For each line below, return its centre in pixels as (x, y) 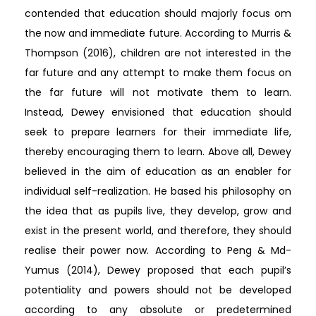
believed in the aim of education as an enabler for (158, 171)
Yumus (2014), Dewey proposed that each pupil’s (158, 270)
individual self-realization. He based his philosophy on (158, 191)
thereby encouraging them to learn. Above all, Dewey (158, 151)
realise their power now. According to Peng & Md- (158, 250)
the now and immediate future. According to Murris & (158, 33)
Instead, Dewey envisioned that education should (158, 112)
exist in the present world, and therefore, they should (158, 230)
